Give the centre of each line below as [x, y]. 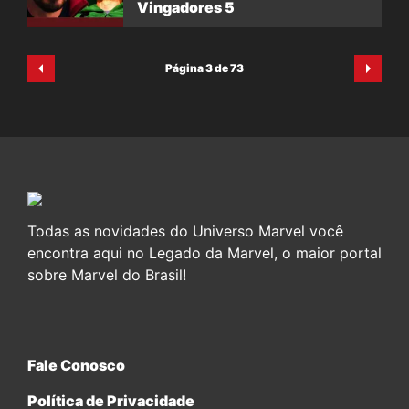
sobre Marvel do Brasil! [107, 275]
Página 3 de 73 [204, 68]
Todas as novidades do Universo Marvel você [185, 231]
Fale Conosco [76, 365]
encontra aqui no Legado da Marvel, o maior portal [204, 253]
